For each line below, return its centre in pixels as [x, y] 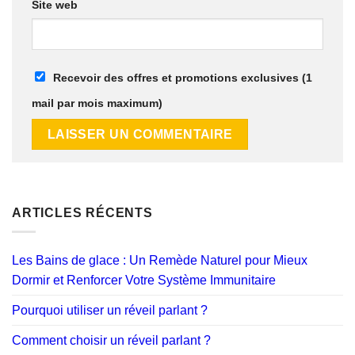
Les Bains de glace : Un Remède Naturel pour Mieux [160, 261]
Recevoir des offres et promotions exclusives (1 [183, 78]
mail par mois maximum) [97, 103]
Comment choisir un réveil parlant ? [111, 341]
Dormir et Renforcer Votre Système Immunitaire [144, 281]
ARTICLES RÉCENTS [82, 212]
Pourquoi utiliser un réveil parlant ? [110, 311]
